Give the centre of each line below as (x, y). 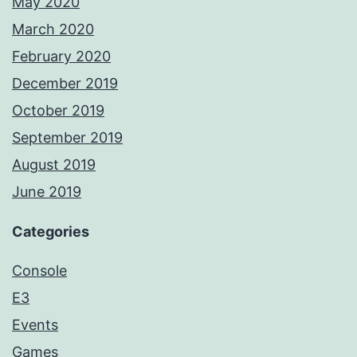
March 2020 (53, 29)
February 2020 (61, 57)
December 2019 (65, 84)
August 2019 (54, 165)
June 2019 (47, 192)
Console (39, 271)
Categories (51, 232)
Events (35, 325)
